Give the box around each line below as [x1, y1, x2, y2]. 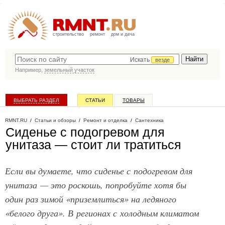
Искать [130, 56, 151, 63]
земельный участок [44, 67, 94, 73]
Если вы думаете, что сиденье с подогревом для [5, 164, 192, 177]
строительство [53, 32, 84, 37]
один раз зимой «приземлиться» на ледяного [5, 192, 176, 205]
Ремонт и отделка [83, 118, 128, 123]
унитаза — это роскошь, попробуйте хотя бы [5, 178, 186, 191]
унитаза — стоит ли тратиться [6, 138, 181, 152]
